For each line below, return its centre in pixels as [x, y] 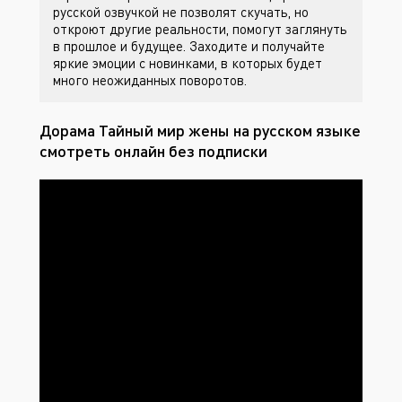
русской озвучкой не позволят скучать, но [181, 12]
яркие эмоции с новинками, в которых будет [188, 63]
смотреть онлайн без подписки [153, 151]
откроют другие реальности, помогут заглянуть [200, 29]
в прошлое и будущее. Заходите [152, 46]
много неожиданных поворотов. [150, 80]
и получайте [288, 46]
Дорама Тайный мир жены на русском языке [200, 130]
